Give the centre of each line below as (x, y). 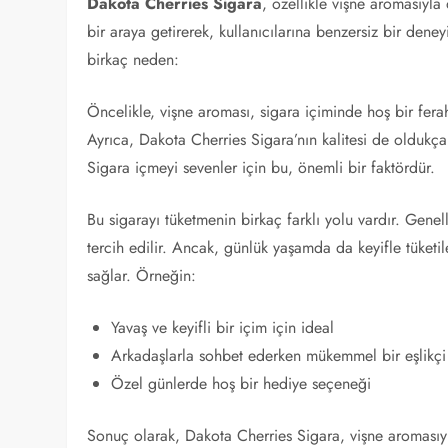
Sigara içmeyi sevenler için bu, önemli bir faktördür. (261, 167)
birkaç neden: (133, 59)
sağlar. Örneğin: (142, 275)
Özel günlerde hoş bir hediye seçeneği (241, 383)
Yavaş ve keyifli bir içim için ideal (223, 327)
